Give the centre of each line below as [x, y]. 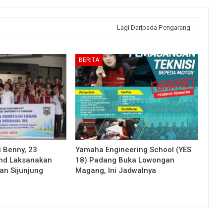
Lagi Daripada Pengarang [154, 27]
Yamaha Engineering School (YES [133, 150]
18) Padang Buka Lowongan [125, 160]
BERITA [89, 60]
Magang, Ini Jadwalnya [116, 171]
